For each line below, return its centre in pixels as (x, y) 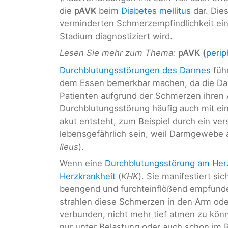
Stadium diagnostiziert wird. (116, 36)
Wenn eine (82, 163)
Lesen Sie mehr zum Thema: (118, 53)
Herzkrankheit (88, 176)
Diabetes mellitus (156, 10)
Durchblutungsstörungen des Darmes (135, 70)
